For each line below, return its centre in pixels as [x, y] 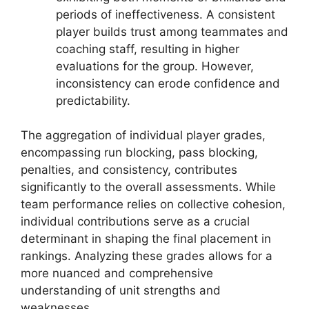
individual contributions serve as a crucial [135, 222]
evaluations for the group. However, [155, 66]
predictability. [93, 100]
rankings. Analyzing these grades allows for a [147, 256]
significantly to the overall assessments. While [148, 187]
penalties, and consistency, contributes [129, 170]
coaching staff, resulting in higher [148, 49]
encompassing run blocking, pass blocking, [139, 153]
